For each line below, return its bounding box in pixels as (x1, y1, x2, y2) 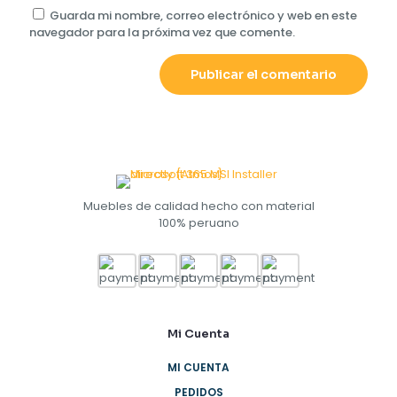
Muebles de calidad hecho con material (82, 198, 315, 214)
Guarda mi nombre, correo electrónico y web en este (50, 7, 357, 24)
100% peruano (158, 214, 239, 231)
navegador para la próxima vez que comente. (29, 24, 295, 41)
